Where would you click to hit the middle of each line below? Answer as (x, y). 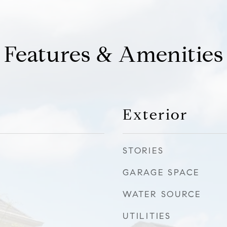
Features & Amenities (113, 54)
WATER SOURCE (162, 194)
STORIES (143, 151)
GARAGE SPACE (161, 173)
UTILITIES (147, 216)
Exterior (155, 115)
